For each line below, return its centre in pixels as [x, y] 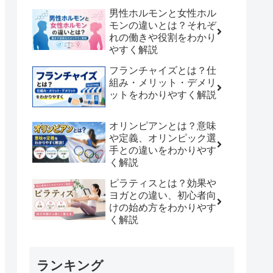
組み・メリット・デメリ [163, 82]
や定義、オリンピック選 [163, 138]
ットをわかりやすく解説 [163, 94]
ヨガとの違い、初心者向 [163, 195]
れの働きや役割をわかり [163, 37]
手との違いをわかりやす [163, 150]
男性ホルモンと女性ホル [163, 13]
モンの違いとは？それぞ [163, 25]
